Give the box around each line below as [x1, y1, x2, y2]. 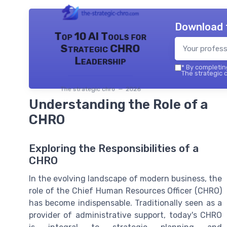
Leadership [74, 54, 126, 67]
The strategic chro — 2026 [60, 85, 141, 93]
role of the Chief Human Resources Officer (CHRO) [29, 185, 222, 196]
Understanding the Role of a [29, 97, 208, 112]
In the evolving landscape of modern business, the [29, 173, 222, 183]
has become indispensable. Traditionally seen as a [29, 198, 222, 208]
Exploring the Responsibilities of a [29, 142, 199, 155]
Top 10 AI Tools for [54, 30, 146, 43]
